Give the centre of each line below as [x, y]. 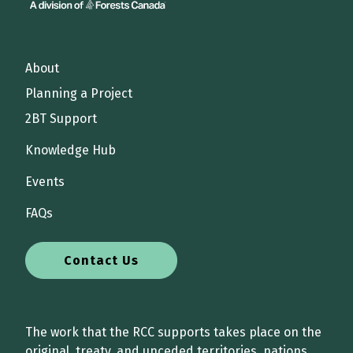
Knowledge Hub [71, 150]
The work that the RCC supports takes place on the [173, 332]
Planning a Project [79, 94]
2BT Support [61, 119]
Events [45, 182]
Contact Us [101, 260]
